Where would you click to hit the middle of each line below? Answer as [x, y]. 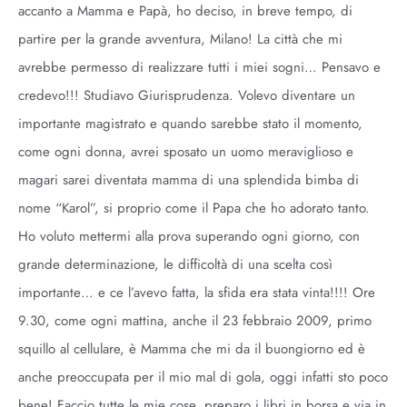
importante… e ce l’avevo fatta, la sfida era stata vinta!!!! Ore [197, 293]
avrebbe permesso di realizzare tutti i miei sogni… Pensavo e [199, 67]
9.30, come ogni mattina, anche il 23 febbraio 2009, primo [195, 321]
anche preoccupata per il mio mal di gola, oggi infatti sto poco [203, 377]
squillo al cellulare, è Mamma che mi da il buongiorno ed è [192, 349]
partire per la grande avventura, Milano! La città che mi [180, 39]
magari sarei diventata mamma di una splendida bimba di [189, 180]
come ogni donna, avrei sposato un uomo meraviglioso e [186, 152]
